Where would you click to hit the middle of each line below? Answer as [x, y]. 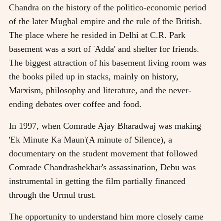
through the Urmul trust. [53, 195]
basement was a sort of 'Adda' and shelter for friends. [104, 49]
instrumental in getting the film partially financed [97, 181]
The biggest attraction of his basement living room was [108, 62]
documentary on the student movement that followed [103, 153]
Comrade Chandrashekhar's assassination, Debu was [102, 167]
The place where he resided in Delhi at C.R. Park [97, 35]
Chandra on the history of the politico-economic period [108, 7]
